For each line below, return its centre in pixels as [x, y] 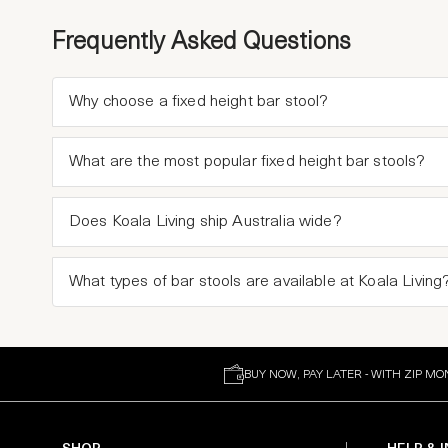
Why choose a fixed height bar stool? [199, 102]
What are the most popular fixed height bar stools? [247, 162]
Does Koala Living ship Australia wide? [205, 222]
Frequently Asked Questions [201, 43]
